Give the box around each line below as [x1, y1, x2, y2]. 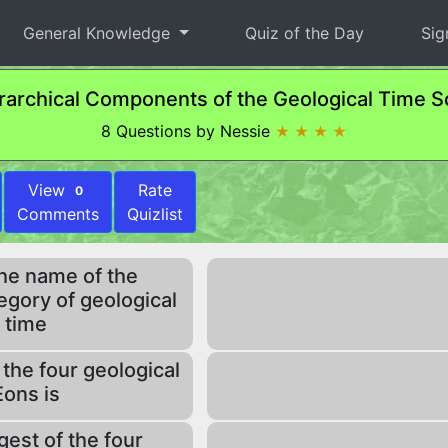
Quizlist [127, 204, 183, 224]
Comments [17, 204, 99, 224]
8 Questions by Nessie [101, 121, 275, 141]
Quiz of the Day [245, 23, 365, 43]
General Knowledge [23, 23, 176, 43]
